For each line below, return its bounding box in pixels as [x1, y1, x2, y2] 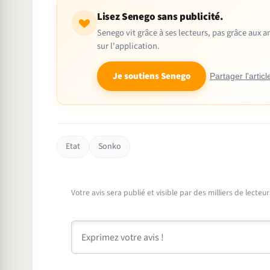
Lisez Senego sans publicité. [96, 10, 224, 25]
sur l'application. [96, 40, 160, 53]
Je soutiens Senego [112, 70, 190, 83]
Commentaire [70, 221, 128, 235]
